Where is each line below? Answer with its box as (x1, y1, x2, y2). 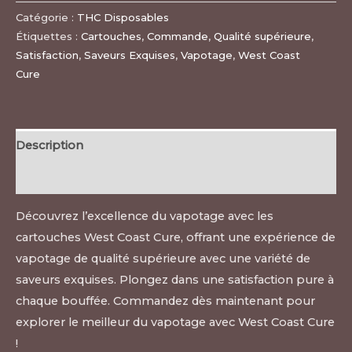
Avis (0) (16, 170, 58, 185)
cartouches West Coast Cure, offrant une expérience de (16, 229, 335, 244)
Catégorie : (16, 10, 77, 24)
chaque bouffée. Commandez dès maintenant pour (16, 293, 315, 308)
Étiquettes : (16, 29, 81, 42)
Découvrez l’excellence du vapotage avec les (16, 208, 273, 223)
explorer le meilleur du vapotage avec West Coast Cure (16, 314, 335, 329)
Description (16, 137, 83, 152)
